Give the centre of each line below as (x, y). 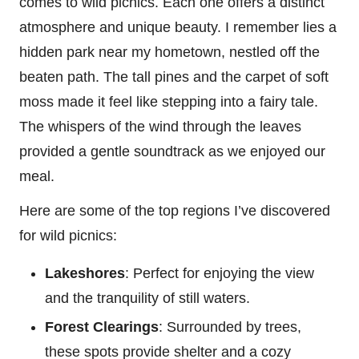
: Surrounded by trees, (230, 327)
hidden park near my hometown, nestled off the (169, 52)
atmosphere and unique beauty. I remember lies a (178, 28)
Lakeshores (85, 274)
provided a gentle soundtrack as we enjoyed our (172, 152)
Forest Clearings (102, 327)
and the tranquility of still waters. (147, 298)
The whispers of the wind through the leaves (160, 127)
